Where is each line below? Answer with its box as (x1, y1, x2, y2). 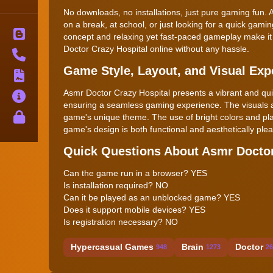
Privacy (38, 112, 69, 122)
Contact (38, 49, 71, 60)
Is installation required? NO (63, 180, 168, 190)
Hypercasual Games (71, 242, 154, 252)
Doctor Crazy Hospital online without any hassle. (63, 43, 249, 54)
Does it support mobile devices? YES (63, 204, 205, 214)
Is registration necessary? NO (63, 216, 178, 227)
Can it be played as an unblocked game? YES (63, 192, 240, 202)
